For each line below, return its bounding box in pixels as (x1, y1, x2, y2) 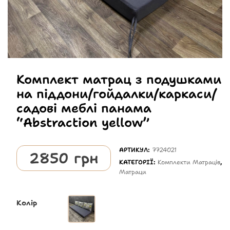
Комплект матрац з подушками (16, 71, 221, 88)
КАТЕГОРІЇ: (119, 158, 158, 166)
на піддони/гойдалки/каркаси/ (16, 85, 217, 102)
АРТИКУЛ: (119, 145, 152, 154)
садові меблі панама (16, 100, 151, 117)
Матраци (119, 167, 147, 176)
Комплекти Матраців (158, 158, 221, 166)
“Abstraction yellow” (16, 114, 149, 131)
